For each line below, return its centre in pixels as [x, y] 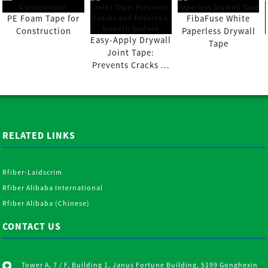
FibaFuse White [219, 18]
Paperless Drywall [218, 31]
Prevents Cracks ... [131, 65]
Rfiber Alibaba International [53, 187]
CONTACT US [32, 226]
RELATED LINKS [39, 135]
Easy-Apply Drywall [131, 40]
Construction [43, 31]
